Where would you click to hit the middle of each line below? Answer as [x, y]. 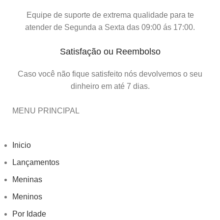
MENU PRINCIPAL [46, 111]
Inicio [22, 145]
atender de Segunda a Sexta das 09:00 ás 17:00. [110, 27]
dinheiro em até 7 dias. [110, 86]
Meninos [27, 197]
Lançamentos [36, 163]
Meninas [27, 180]
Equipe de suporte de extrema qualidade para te [110, 15]
